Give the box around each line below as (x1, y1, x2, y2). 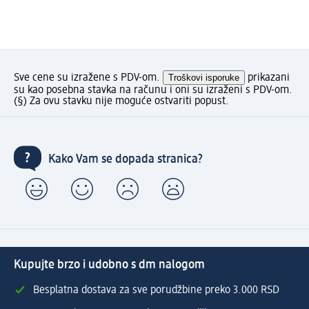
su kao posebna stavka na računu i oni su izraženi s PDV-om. (14, 84, 292, 96)
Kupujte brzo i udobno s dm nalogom (14, 258, 205, 271)
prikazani (245, 72, 290, 83)
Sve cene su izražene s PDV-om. (14, 72, 163, 83)
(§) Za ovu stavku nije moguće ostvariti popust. (14, 95, 229, 107)
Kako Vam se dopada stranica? (48, 153, 203, 166)
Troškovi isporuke (168, 72, 239, 83)
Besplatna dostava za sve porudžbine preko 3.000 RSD (33, 284, 279, 296)
